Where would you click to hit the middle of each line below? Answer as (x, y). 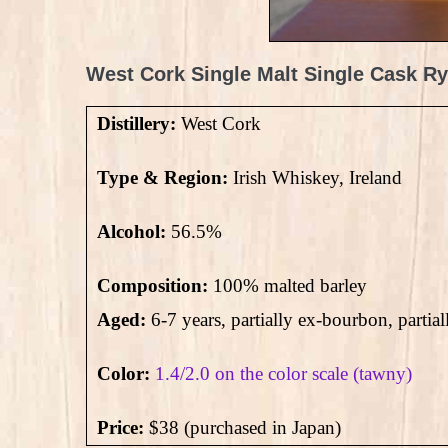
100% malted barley (290, 286)
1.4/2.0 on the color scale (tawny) (283, 374)
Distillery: (136, 124)
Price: (123, 428)
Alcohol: (134, 232)
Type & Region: (162, 178)
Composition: (155, 286)
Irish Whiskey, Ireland (315, 178)
